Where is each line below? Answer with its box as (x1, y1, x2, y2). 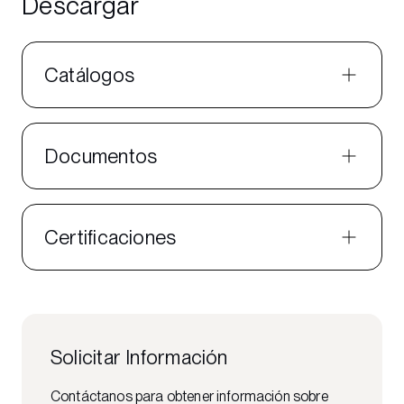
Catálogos (44, 63, 134, 87)
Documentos (44, 144, 158, 169)
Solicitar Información (50, 345, 228, 370)
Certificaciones (44, 225, 177, 250)
